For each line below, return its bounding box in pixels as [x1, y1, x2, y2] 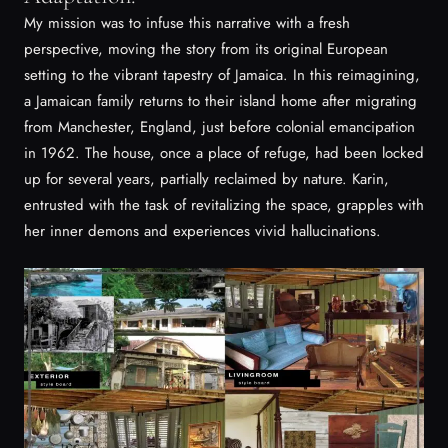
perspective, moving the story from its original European [24, 38, 388, 61]
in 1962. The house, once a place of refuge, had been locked [24, 142, 424, 165]
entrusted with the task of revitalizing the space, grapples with [24, 194, 424, 217]
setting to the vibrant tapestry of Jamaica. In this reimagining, [24, 64, 420, 87]
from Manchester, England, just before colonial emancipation [24, 116, 415, 139]
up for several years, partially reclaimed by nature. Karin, [24, 168, 389, 191]
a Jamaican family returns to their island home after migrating [24, 90, 417, 113]
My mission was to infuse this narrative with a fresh [24, 12, 350, 35]
